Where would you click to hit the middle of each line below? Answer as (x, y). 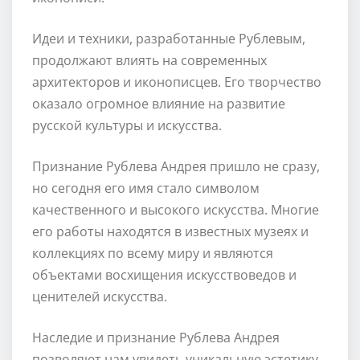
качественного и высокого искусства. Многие (176, 209)
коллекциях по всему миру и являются (153, 253)
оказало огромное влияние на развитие (159, 103)
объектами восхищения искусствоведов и (164, 274)
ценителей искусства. (100, 296)
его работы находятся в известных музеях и (170, 231)
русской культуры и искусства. (127, 125)
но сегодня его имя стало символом (146, 188)
